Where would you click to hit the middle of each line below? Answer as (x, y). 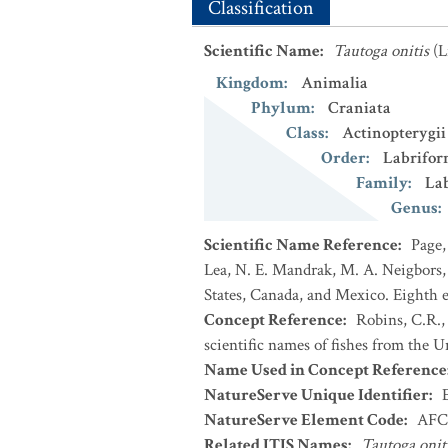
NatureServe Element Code (304, 420)
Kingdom (250, 83)
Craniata (359, 108)
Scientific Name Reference (301, 245)
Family (382, 183)
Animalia (334, 83)
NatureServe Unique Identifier (316, 395)
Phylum (281, 108)
